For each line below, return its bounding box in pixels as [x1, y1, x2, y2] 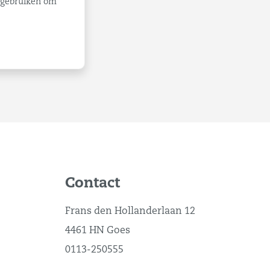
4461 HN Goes [64, 226, 130, 236]
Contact [64, 177, 120, 191]
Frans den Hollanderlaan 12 [64, 207, 195, 216]
